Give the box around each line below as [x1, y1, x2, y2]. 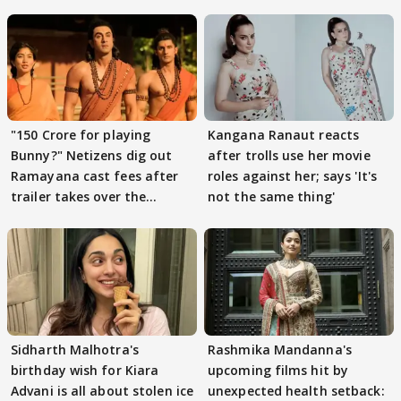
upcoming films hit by [208, 361, 349, 379]
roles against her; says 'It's [208, 167, 377, 185]
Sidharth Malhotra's [11, 340, 139, 358]
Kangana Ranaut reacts [208, 126, 360, 144]
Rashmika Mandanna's [208, 340, 352, 358]
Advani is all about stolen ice [11, 381, 193, 399]
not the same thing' [208, 188, 335, 206]
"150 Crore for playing [11, 126, 151, 144]
